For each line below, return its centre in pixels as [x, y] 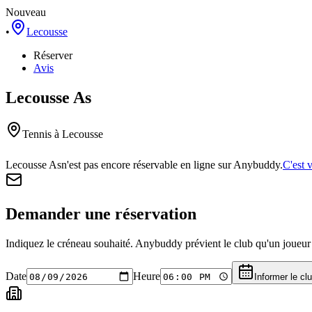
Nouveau [26, 12]
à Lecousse [77, 134]
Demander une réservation [101, 213]
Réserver [53, 55]
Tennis [37, 134]
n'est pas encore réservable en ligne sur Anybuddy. [172, 164]
